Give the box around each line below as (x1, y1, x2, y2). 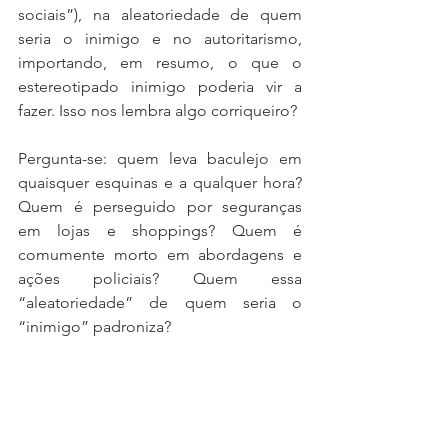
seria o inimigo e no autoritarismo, (18, 29, 302, 48)
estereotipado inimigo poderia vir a (18, 77, 302, 96)
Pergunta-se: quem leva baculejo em (18, 149, 302, 168)
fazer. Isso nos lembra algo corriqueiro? (18, 101, 297, 120)
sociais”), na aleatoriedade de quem (18, 5, 302, 24)
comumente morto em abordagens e (18, 245, 302, 264)
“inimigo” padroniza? (18, 317, 171, 336)
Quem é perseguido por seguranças (18, 197, 302, 216)
